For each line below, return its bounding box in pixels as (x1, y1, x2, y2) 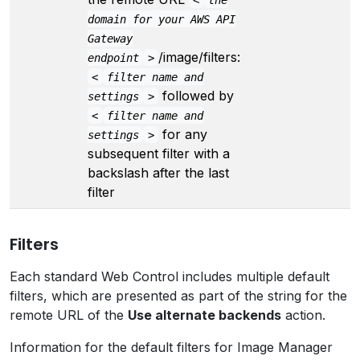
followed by (158, 87, 235, 104)
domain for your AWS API (88, 12, 235, 26)
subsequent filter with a (88, 145, 230, 162)
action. (281, 306, 325, 323)
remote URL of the (10, 306, 128, 323)
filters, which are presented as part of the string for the (10, 287, 347, 304)
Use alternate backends (128, 306, 281, 323)
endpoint (88, 51, 139, 64)
